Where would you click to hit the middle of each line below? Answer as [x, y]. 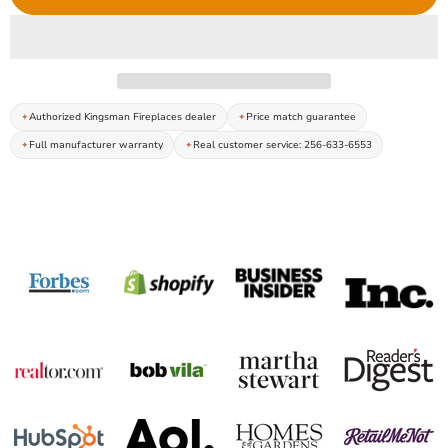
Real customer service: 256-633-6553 [282, 145]
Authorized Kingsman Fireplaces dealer [122, 117]
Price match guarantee [301, 117]
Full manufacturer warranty [96, 145]
